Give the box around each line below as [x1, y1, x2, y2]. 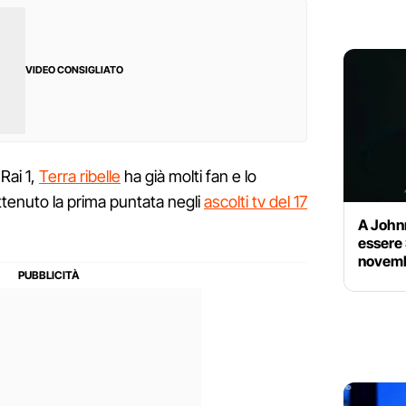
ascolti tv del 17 [204, 192, 307, 212]
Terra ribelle [39, 167, 121, 187]
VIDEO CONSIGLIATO [25, 63, 123, 77]
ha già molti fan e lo [121, 167, 256, 187]
